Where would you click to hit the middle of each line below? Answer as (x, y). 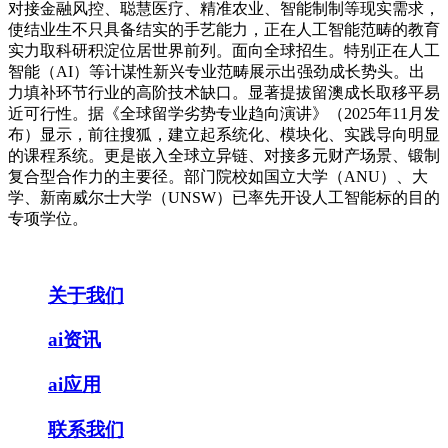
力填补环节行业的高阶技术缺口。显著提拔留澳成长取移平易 (224, 92)
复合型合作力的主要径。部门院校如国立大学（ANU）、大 (218, 176)
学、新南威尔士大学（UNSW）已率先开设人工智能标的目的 (224, 197)
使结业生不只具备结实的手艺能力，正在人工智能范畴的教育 (224, 29)
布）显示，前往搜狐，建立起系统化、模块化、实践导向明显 (224, 134)
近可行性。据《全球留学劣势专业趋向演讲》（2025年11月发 (224, 113)
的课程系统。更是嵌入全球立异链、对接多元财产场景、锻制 (224, 155)
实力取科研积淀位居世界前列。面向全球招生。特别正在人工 (224, 50)
